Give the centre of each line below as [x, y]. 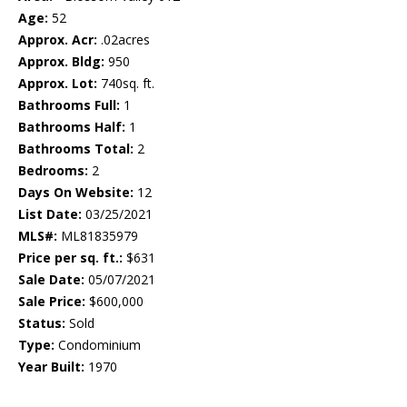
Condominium [98, 345]
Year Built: [51, 367]
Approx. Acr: [58, 40]
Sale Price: [52, 302]
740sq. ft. [126, 84]
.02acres [124, 40]
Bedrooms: [53, 171]
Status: [42, 323]
